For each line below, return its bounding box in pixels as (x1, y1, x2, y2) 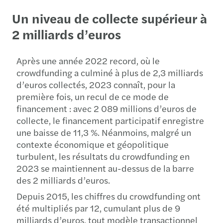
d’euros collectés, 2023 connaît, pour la (16, 78, 175, 91)
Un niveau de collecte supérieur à (12, 8, 207, 27)
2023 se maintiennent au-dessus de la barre (16, 161, 194, 174)
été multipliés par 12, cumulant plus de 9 (16, 201, 180, 214)
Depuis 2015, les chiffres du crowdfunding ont (16, 189, 201, 202)
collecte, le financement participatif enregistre (16, 113, 204, 126)
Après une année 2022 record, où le (16, 54, 160, 67)
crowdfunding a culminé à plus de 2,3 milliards (16, 66, 203, 79)
